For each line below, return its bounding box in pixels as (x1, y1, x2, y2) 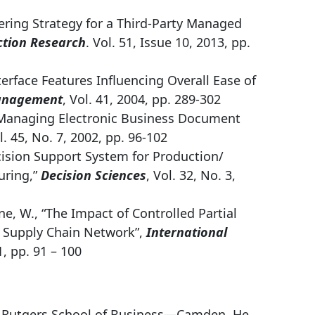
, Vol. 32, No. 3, (146, 166, 236, 184)
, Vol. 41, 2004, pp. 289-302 (62, 90, 221, 108)
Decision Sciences (40, 166, 146, 184)
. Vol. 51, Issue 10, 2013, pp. (85, 33, 250, 51)
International (142, 223, 227, 240)
